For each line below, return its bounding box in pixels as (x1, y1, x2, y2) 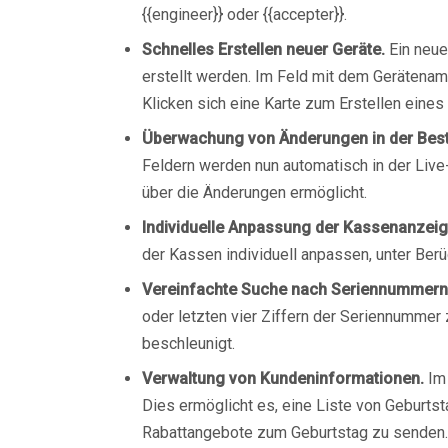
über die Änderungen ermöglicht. (142, 183, 367, 202)
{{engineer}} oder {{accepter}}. (142, 5, 347, 24)
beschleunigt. (142, 334, 235, 353)
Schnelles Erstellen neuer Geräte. (142, 40, 385, 59)
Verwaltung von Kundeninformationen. (142, 369, 424, 388)
